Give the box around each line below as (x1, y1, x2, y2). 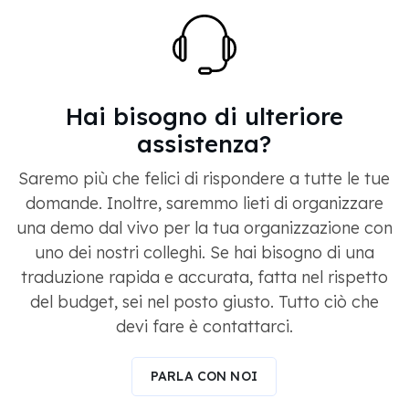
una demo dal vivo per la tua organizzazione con (16, 216, 393, 238)
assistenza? (137, 128, 271, 158)
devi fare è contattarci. (115, 315, 293, 337)
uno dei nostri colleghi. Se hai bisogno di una (34, 241, 374, 263)
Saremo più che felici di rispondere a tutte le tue (18, 167, 390, 189)
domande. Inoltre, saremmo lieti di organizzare (25, 192, 383, 214)
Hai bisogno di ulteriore (65, 100, 343, 131)
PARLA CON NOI (151, 367, 257, 384)
